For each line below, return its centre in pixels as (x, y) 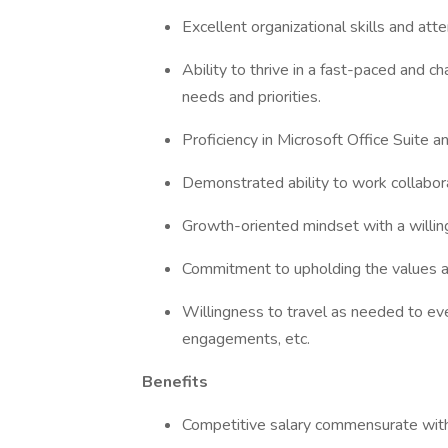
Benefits (175, 382)
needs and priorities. (253, 97)
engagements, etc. (248, 339)
